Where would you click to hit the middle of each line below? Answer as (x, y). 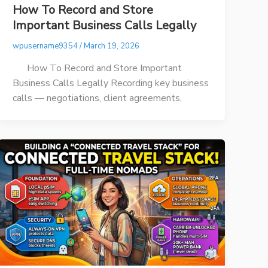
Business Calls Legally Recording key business (111, 83)
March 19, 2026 (112, 46)
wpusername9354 (46, 46)
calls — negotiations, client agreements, (98, 98)
